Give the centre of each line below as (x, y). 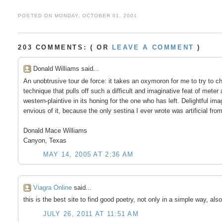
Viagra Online (52, 187)
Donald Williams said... (66, 69)
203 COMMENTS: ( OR (65, 47)
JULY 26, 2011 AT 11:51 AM (91, 214)
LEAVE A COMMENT (153, 47)
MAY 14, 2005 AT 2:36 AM (88, 155)
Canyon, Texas (45, 140)
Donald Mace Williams (55, 130)
